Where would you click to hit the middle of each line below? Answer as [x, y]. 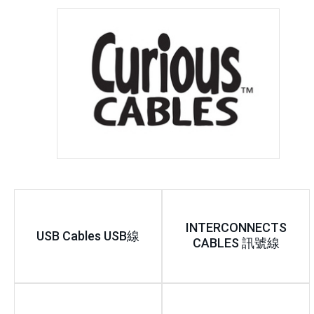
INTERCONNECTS [236, 228]
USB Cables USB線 [88, 235]
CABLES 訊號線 [236, 243]
